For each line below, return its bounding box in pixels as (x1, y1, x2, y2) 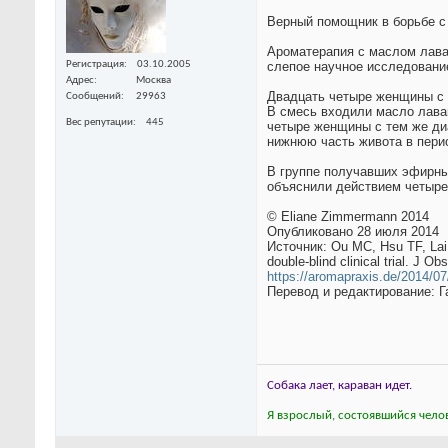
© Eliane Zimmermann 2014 (267, 209, 429, 225)
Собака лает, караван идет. (267, 379, 412, 393)
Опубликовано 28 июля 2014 (267, 224, 439, 240)
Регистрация (66, 58, 124, 70)
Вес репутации (66, 116, 133, 128)
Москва (136, 74, 171, 86)
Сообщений (66, 90, 121, 102)
